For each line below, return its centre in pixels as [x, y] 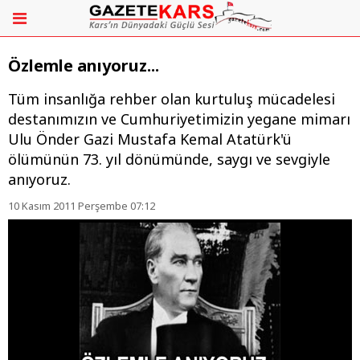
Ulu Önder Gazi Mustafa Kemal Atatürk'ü [150, 139]
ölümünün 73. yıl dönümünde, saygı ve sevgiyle [169, 160]
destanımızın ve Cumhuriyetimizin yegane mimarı [179, 119]
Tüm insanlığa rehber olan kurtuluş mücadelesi [172, 99]
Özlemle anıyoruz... [84, 66]
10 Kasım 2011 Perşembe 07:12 [82, 206]
